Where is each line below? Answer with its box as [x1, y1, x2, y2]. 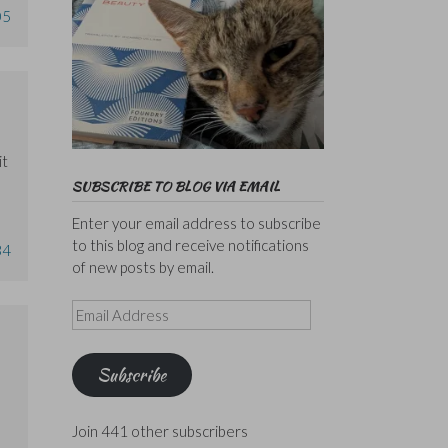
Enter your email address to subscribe [71, 213, 321, 232]
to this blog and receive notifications [71, 235, 309, 254]
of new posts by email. [71, 257, 214, 276]
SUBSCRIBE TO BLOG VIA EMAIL [71, 176, 280, 196]
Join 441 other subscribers [71, 421, 248, 440]
